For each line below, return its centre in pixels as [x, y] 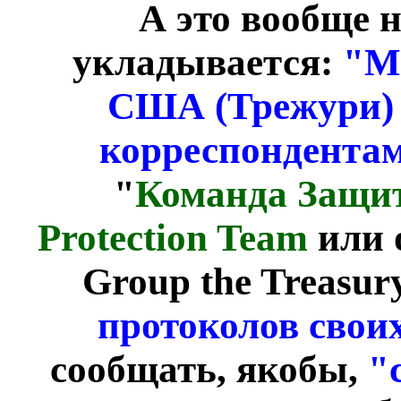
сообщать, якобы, [209, 369]
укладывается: [208, 62]
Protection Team [172, 238]
